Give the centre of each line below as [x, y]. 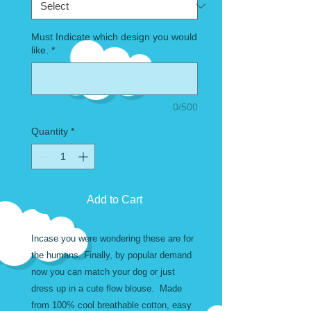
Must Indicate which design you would [114, 37]
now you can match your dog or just [103, 272]
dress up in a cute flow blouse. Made [107, 289]
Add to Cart [115, 200]
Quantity [50, 132]
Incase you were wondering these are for [112, 239]
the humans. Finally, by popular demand [111, 255]
